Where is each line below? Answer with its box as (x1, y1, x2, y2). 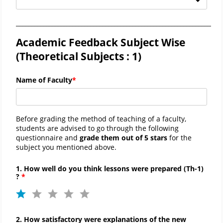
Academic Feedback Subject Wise (16, 35, 185, 50)
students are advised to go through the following (16, 123, 179, 133)
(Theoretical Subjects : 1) (16, 49, 141, 64)
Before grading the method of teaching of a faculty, (16, 114, 186, 124)
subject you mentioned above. (16, 142, 116, 152)
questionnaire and (16, 133, 80, 143)
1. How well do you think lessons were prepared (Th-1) (16, 164, 204, 174)
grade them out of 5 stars (80, 133, 169, 143)
